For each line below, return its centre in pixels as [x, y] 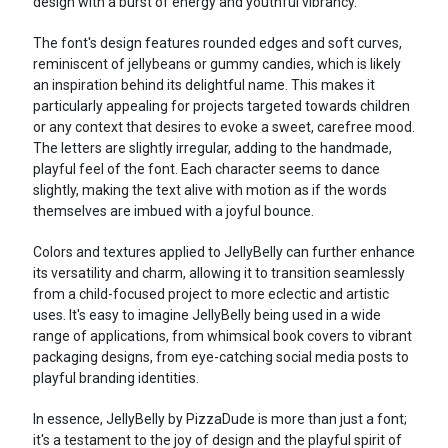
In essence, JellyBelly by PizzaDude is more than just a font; [219, 419]
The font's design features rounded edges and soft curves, [217, 43]
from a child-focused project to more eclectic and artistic [210, 294]
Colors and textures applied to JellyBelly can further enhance [223, 252]
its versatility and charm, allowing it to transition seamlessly [218, 273]
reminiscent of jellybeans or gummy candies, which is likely [216, 64]
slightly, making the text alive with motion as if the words [209, 190]
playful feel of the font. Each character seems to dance [206, 169]
